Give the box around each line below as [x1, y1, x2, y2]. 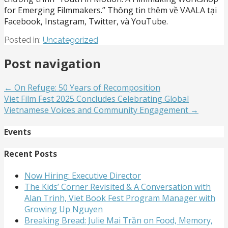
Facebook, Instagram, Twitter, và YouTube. [4, 15, 168, 27]
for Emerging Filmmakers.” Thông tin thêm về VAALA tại [4, 4, 217, 16]
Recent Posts [4, 148, 57, 160]
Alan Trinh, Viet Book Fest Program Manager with [24, 192, 215, 204]
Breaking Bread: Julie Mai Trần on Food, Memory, [24, 215, 213, 226]
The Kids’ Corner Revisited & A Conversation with [24, 181, 211, 193]
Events [4, 126, 31, 137]
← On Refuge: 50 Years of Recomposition [4, 81, 160, 93]
